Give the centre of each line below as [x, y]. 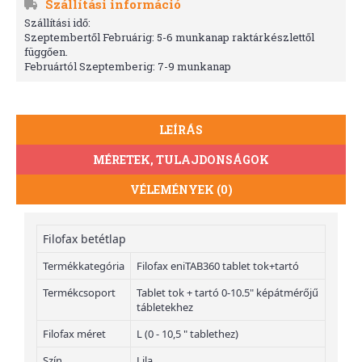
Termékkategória [84, 266]
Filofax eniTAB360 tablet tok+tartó [218, 266]
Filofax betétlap [84, 239]
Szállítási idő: [57, 23]
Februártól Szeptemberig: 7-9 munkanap [128, 67]
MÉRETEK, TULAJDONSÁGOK [181, 160]
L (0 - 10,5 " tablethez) [187, 334]
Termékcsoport [79, 293]
